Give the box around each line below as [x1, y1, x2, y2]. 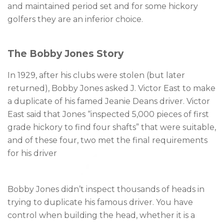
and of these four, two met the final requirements [7, 135, 207, 145]
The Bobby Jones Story [7, 48, 123, 60]
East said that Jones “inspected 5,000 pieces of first [7, 109, 209, 119]
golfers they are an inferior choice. [7, 14, 143, 24]
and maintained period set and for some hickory [7, 1, 198, 11]
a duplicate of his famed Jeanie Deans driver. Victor [7, 96, 210, 106]
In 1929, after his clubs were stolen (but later [7, 70, 185, 80]
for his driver [7, 148, 57, 158]
